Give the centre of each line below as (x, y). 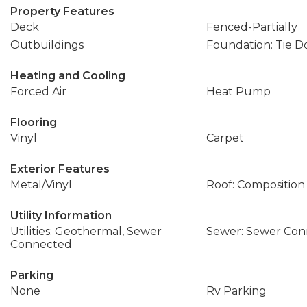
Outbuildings (47, 45)
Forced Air (38, 91)
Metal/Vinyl (41, 185)
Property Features (62, 11)
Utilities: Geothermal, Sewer (86, 231)
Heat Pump (238, 91)
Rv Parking (236, 291)
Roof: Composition (255, 185)
